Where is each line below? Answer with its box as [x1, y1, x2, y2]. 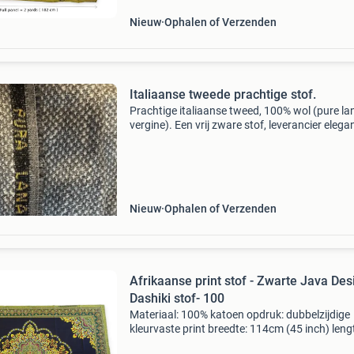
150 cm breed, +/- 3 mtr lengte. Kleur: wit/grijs [129, 133, 352, 145]
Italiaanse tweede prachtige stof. [129, 87, 316, 102]
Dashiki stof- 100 [129, 291, 224, 306]
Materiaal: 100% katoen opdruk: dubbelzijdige [129, 308, 350, 321]
